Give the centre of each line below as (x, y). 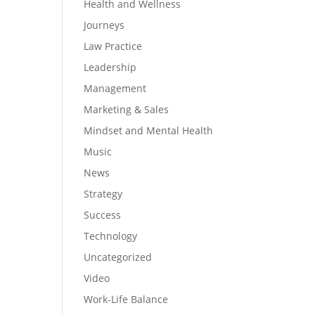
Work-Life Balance (126, 299)
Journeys (104, 25)
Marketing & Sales (127, 109)
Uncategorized (118, 257)
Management (115, 88)
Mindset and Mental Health (149, 130)
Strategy (103, 193)
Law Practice (113, 46)
